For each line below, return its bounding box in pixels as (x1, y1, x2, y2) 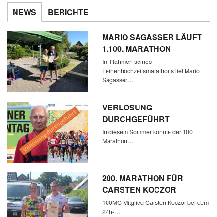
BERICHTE (48, 6, 89, 17)
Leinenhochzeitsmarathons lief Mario (102, 66, 200, 75)
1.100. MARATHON (102, 43, 171, 54)
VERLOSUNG (102, 102, 153, 113)
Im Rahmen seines (102, 57, 152, 66)
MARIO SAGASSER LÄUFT (102, 31, 202, 43)
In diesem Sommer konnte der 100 (102, 127, 193, 137)
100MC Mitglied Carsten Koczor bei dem (102, 198, 209, 207)
